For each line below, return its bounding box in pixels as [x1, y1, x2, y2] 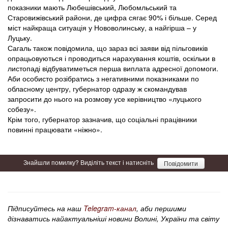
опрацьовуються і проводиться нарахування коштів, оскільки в [8, 53, 215, 64]
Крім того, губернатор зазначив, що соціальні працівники [8, 114, 197, 125]
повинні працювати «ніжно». [8, 124, 102, 135]
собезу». [8, 104, 36, 115]
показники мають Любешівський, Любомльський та [8, 2, 177, 13]
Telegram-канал [83, 203, 136, 214]
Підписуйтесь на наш [8, 203, 83, 214]
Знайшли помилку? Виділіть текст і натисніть [23, 158, 155, 167]
